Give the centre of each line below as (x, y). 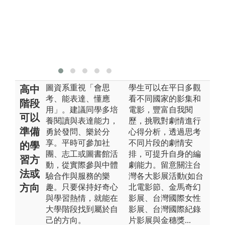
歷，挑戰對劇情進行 (165, 121)
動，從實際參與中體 (82, 165)
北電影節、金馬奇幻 (165, 187)
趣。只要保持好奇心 (82, 187)
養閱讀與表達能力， (82, 121)
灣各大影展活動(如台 (166, 176)
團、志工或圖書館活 (82, 154)
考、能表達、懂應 (78, 98)
